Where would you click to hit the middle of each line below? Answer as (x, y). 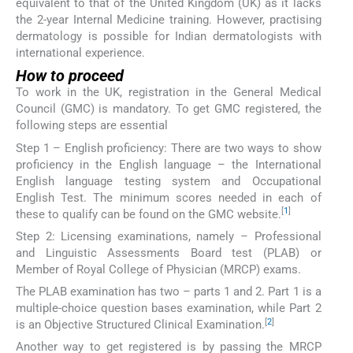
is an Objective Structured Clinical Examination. (140, 325)
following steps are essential (92, 126)
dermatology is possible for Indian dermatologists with (169, 37)
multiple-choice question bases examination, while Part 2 (169, 308)
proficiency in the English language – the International (169, 164)
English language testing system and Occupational (169, 181)
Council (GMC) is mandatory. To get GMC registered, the (169, 109)
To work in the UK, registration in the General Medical (169, 93)
